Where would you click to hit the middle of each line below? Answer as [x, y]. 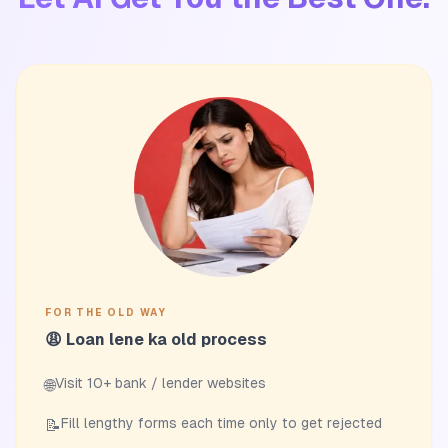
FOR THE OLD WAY [106, 312]
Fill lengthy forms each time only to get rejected [221, 423]
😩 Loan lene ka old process [156, 339]
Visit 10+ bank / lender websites [160, 383]
